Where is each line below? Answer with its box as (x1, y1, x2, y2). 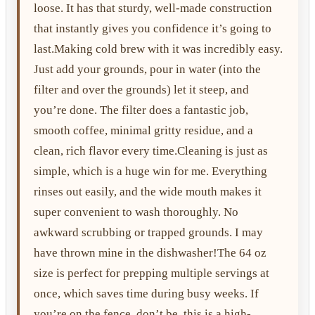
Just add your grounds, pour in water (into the (34, 62, 261, 76)
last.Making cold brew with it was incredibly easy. (34, 41, 283, 56)
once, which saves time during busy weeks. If (34, 286, 259, 300)
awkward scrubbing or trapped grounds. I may (34, 225, 263, 239)
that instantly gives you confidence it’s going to (34, 21, 271, 35)
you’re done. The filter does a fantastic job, (34, 103, 248, 117)
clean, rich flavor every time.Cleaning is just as (34, 143, 268, 157)
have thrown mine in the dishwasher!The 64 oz (34, 245, 266, 259)
